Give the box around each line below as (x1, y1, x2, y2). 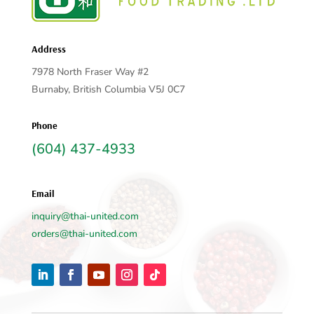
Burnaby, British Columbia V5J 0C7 (31, 83, 185, 97)
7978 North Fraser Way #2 (31, 65, 149, 79)
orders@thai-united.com (31, 227, 137, 241)
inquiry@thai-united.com (31, 210, 139, 224)
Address (31, 43, 66, 56)
